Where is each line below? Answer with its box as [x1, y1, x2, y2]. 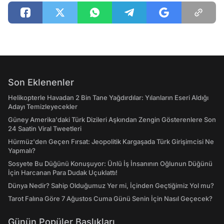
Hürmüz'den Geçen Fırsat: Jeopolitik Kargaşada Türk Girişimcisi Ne [8, 137, 214, 145]
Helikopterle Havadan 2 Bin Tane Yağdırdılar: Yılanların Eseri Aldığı [8, 93, 208, 101]
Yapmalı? [8, 146, 35, 154]
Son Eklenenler [8, 77, 74, 87]
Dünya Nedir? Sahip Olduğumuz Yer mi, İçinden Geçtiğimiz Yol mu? [8, 181, 214, 189]
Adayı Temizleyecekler [8, 102, 77, 110]
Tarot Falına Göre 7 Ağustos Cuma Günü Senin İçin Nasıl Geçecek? [8, 194, 212, 202]
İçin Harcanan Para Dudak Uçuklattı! [8, 168, 117, 176]
